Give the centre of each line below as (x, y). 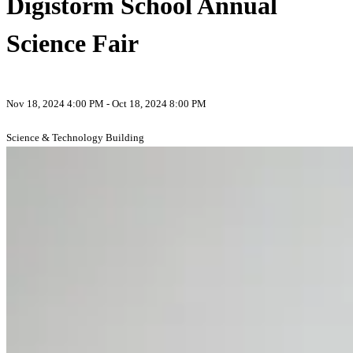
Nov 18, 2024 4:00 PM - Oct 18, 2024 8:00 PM (106, 104)
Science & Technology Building (75, 138)
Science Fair (72, 43)
